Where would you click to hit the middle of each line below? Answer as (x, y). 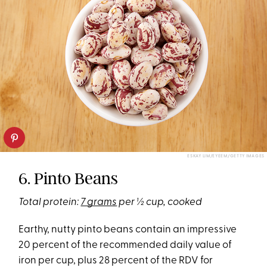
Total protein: (50, 203)
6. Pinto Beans (69, 179)
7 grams (99, 203)
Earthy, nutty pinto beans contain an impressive (128, 230)
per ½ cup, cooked (160, 203)
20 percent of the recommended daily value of (125, 246)
